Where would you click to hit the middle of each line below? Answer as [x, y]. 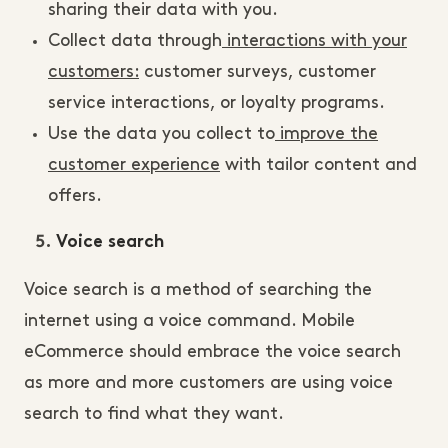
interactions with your [314, 40]
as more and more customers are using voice [208, 382]
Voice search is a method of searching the [198, 289]
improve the [326, 133]
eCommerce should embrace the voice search [212, 351]
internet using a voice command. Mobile [189, 320]
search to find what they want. [156, 413]
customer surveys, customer [257, 71]
